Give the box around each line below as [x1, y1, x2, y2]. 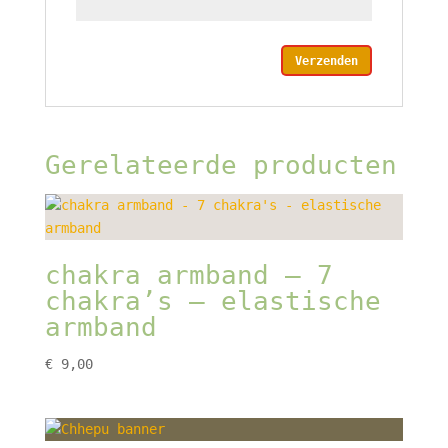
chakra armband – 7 [44, 260, 333, 291]
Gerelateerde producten [44, 150, 397, 181]
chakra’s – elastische [44, 286, 381, 317]
